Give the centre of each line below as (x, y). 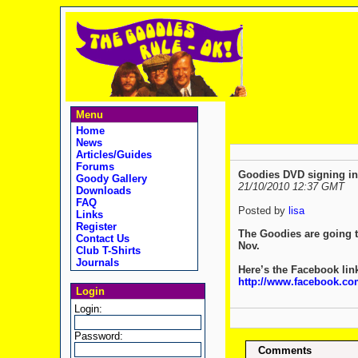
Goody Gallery (109, 179)
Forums (93, 167)
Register (94, 227)
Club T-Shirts (106, 251)
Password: (98, 336)
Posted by (263, 211)
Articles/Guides (112, 155)
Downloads (101, 191)
